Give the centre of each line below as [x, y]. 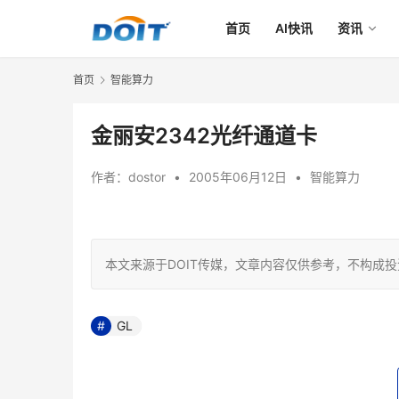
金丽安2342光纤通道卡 [204, 136]
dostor [147, 177]
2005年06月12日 [240, 177]
